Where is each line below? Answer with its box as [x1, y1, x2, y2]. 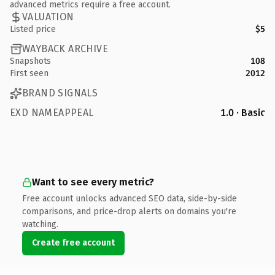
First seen [10, 68, 48, 79]
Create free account [32, 237, 115, 248]
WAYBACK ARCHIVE [22, 43, 108, 55]
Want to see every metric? [32, 176, 154, 188]
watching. [22, 219, 58, 230]
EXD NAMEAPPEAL [10, 106, 94, 118]
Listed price [10, 23, 56, 34]
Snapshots [10, 55, 51, 66]
